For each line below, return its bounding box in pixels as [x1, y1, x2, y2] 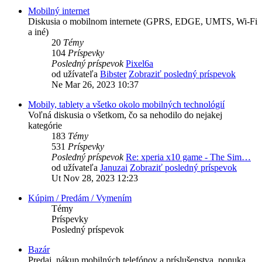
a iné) [28, 27, 49, 37]
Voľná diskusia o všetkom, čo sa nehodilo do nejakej [28, 110, 222, 120]
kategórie [28, 120, 62, 131]
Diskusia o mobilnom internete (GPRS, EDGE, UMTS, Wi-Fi [28, 16, 257, 27]
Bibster [100, 69, 126, 80]
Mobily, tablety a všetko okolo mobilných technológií [28, 99, 225, 110]
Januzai [100, 163, 127, 173]
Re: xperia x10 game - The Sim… [126, 152, 251, 163]
